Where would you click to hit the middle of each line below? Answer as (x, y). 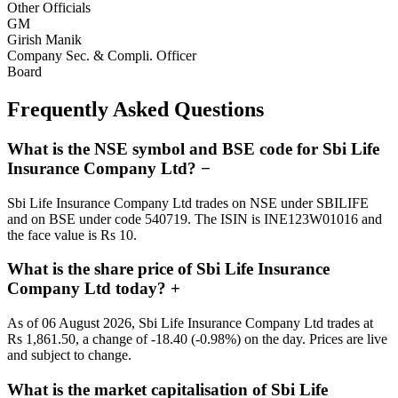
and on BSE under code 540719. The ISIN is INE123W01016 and (195, 219)
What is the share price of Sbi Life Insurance (168, 269)
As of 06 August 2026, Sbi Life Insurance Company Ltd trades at (190, 323)
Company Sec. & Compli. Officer (102, 56)
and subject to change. (69, 355)
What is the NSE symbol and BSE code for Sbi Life (193, 148)
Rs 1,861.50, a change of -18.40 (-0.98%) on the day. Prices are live (197, 339)
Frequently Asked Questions (135, 109)
